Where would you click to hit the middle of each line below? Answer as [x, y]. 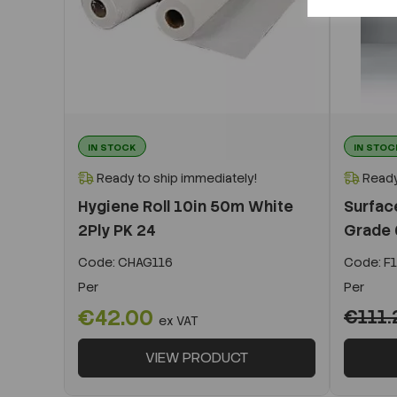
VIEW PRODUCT [197, 357]
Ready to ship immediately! [175, 178]
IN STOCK [112, 147]
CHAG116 [144, 262]
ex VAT [179, 320]
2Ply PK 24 [117, 230]
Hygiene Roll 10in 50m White [186, 206]
